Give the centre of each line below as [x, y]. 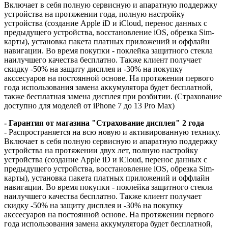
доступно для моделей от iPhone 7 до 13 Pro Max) [89, 106]
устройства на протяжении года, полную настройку [94, 14]
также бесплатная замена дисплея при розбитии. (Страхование [113, 97]
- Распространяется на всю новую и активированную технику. [112, 132]
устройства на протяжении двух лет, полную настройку [101, 151]
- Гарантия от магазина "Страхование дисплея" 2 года [104, 123]
